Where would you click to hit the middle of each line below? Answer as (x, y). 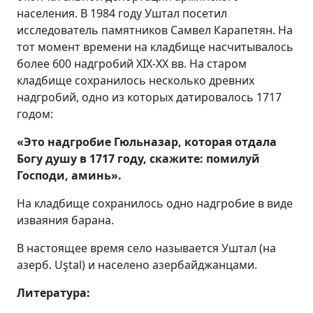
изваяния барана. (65, 220)
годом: (35, 114)
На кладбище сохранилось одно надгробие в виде (155, 203)
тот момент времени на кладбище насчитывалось (155, 46)
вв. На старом (209, 63)
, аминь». (93, 175)
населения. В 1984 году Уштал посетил (122, 13)
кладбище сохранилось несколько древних (136, 80)
